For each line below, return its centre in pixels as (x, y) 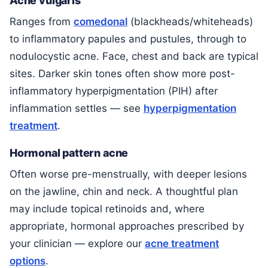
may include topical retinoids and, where (107, 209)
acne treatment (182, 244)
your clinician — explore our (77, 244)
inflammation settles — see (77, 108)
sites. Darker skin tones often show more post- (122, 73)
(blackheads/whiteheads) (190, 21)
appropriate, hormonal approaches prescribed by (127, 226)
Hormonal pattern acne (69, 153)
